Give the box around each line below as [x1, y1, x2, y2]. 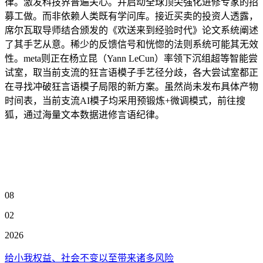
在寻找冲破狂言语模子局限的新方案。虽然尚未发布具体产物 [5, 82, 258, 92]
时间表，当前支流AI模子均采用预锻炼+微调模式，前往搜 [5, 96, 245, 106]
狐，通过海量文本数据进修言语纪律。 [5, 110, 164, 120]
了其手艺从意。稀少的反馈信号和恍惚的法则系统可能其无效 [5, 39, 258, 49]
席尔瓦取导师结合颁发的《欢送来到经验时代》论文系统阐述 [5, 25, 258, 35]
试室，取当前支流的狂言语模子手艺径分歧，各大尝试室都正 [5, 68, 258, 77]
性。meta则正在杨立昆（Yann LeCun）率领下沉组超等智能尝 [5, 53, 258, 63]
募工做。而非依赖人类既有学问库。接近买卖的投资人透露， [5, 11, 258, 21]
